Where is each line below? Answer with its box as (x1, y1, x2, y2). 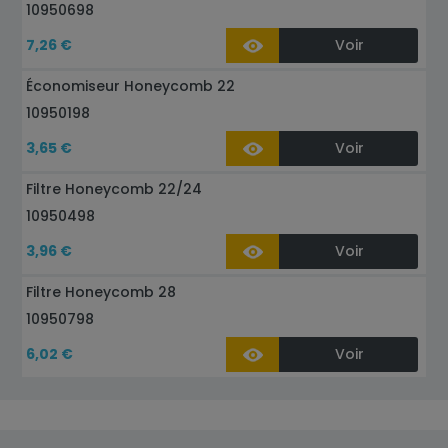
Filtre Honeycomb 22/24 (26, 179, 203, 199)
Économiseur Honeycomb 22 (26, 76, 236, 96)
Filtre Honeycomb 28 (26, 282, 177, 302)
